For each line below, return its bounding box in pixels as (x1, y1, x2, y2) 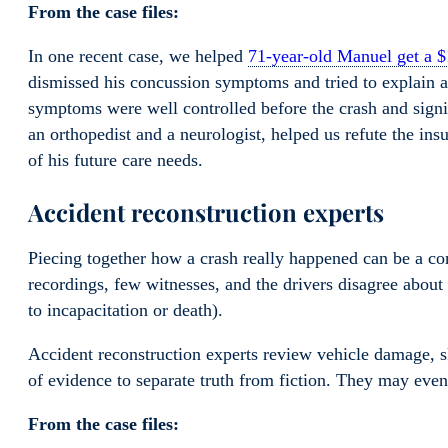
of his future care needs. (28, 150, 203, 171)
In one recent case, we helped (28, 46, 248, 67)
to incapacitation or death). (28, 300, 223, 321)
